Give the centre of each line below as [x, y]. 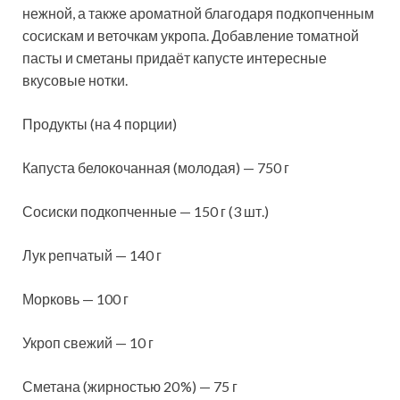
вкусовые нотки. [75, 79]
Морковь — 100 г [75, 298]
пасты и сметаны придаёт [108, 57]
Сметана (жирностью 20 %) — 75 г [130, 386]
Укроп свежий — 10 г [88, 342]
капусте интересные [260, 57]
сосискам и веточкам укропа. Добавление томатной [191, 35]
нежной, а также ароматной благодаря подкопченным [198, 12]
